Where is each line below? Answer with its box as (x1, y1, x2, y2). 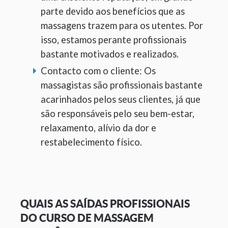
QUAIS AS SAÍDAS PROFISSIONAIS (20, 197, 190, 210)
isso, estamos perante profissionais (41, 34, 186, 45)
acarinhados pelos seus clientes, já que (41, 93, 201, 105)
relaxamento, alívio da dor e (41, 122, 156, 133)
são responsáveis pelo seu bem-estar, (41, 107, 194, 119)
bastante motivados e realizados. (41, 48, 179, 60)
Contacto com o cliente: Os (41, 65, 156, 76)
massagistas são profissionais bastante (41, 79, 203, 91)
